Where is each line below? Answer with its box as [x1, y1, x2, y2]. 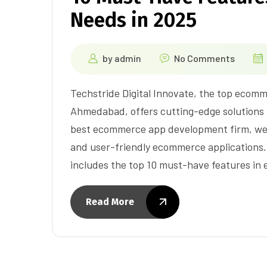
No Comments [174, 52, 235, 64]
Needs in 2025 [70, 7, 197, 32]
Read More [86, 195, 134, 207]
